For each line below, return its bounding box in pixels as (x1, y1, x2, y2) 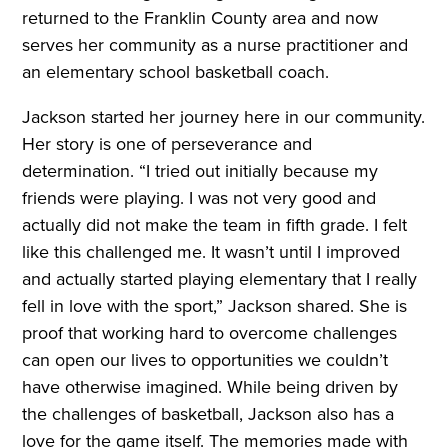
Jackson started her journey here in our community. (22, 104, 426, 131)
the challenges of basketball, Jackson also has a (22, 401, 395, 428)
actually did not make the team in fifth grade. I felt (22, 212, 408, 239)
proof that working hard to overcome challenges (22, 320, 398, 347)
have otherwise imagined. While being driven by (22, 374, 399, 401)
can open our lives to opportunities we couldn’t (22, 347, 389, 374)
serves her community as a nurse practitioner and (22, 32, 409, 59)
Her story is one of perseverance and (22, 131, 313, 158)
